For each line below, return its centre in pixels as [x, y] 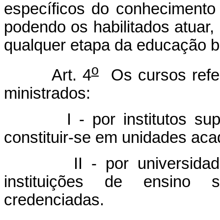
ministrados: [47, 93]
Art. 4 [48, 75]
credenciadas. [54, 200]
